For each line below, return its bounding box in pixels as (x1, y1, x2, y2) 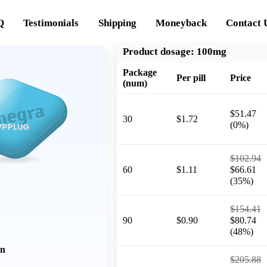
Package (123, 67, 157, 77)
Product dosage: (123, 45, 194, 57)
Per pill (176, 72, 206, 83)
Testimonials (23, 17, 79, 29)
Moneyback (156, 17, 207, 29)
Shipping (98, 17, 136, 29)
